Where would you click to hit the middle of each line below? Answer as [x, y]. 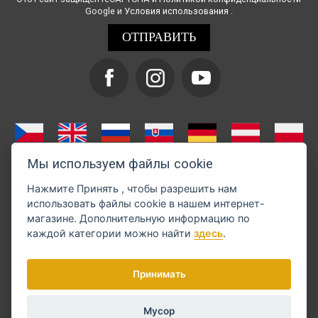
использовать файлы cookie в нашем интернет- [146, 203]
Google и [104, 11]
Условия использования [177, 11]
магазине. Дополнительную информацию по [54, 218]
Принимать [159, 274]
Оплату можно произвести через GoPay [159, 234]
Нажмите [52, 188]
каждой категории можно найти [111, 233]
